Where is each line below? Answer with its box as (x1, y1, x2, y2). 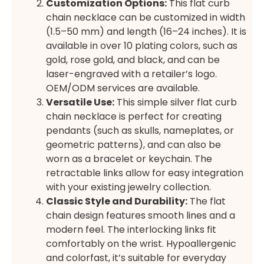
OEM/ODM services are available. (46, 81, 200, 95)
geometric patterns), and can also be (46, 137, 221, 151)
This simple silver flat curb (114, 95, 237, 109)
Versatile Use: (46, 95, 114, 109)
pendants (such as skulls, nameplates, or (46, 123, 234, 137)
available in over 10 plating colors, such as (46, 38, 237, 52)
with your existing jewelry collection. (46, 180, 211, 194)
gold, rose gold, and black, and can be (46, 52, 220, 67)
